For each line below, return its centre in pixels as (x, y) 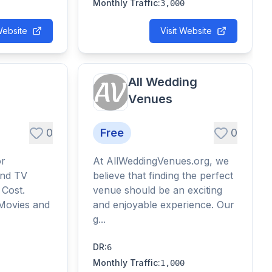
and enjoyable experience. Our (164, 205)
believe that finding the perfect (163, 175)
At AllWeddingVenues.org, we (161, 161)
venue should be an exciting (158, 190)
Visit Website (186, 31)
